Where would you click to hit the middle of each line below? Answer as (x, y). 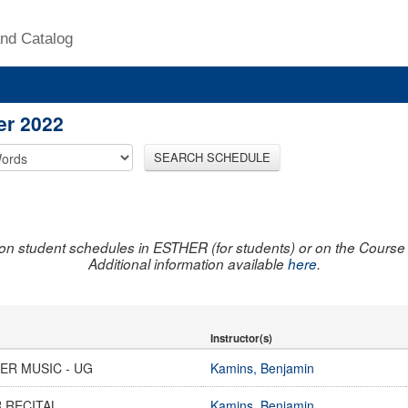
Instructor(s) (241, 338)
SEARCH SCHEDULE (212, 157)
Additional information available (188, 263)
